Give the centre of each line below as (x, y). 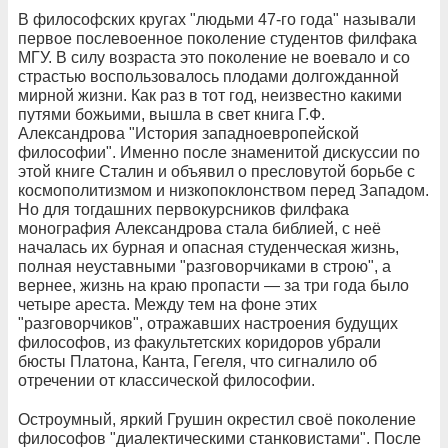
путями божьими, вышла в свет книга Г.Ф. (171, 114)
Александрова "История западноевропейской (188, 133)
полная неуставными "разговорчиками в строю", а (204, 266)
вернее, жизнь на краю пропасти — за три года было (213, 285)
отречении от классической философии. (166, 380)
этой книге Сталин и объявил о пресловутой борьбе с (216, 171)
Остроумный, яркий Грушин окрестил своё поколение (217, 419)
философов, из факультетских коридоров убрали (199, 342)
